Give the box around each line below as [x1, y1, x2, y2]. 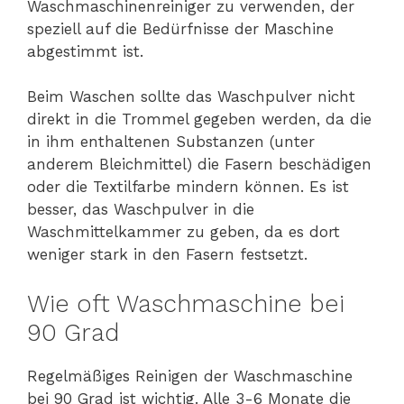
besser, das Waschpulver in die [27, 200, 254, 219]
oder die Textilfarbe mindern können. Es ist [27, 178, 349, 197]
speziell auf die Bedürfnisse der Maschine [27, 19, 334, 38]
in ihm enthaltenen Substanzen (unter [27, 133, 315, 151]
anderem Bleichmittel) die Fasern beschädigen [27, 155, 372, 174]
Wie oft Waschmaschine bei [27, 289, 344, 318]
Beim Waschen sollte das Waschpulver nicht [27, 87, 355, 106]
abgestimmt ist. [27, 41, 143, 60]
